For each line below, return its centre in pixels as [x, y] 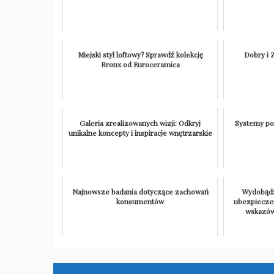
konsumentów [140, 202]
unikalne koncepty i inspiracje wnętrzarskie [140, 133]
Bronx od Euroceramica [140, 65]
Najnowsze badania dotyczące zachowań [140, 192]
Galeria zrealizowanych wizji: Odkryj [140, 123]
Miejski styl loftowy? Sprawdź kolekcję [140, 55]
